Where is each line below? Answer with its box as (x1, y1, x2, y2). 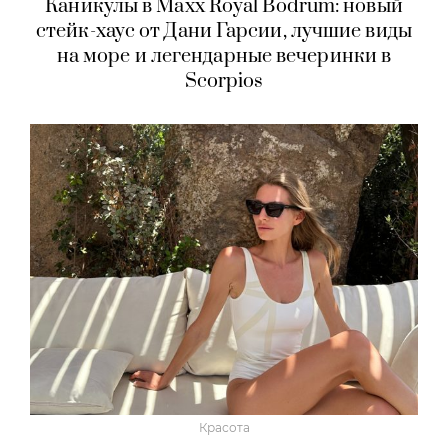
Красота (198, 419, 250, 435)
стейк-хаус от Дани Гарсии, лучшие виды (36, 18, 412, 44)
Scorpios (184, 68, 264, 94)
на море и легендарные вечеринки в (56, 43, 392, 69)
